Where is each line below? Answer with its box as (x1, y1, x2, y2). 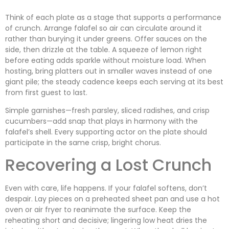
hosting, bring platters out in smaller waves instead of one (5, 65, 212, 76)
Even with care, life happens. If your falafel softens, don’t (5, 183, 207, 194)
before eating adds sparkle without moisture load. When (5, 55, 206, 65)
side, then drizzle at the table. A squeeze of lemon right (5, 44, 202, 55)
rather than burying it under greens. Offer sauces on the (5, 33, 207, 44)
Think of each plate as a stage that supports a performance (5, 12, 221, 22)
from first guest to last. (5, 87, 87, 98)
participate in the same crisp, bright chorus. (5, 137, 161, 148)
